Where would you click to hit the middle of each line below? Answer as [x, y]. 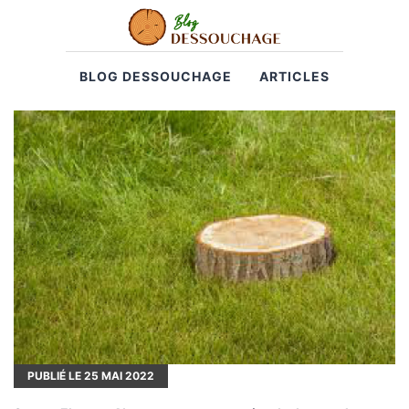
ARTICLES [294, 76]
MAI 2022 [126, 375]
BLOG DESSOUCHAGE [156, 76]
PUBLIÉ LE [56, 375]
